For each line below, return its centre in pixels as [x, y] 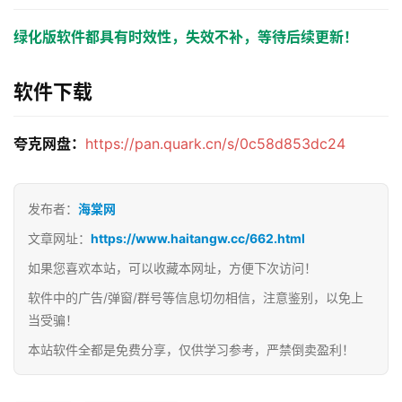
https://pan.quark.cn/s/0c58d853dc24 [215, 144]
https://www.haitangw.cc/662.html [198, 238]
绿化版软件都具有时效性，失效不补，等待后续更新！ [186, 37]
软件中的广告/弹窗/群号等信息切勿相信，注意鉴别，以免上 [196, 297]
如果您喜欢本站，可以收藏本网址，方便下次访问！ [172, 268]
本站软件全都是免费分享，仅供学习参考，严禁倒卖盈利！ [191, 350]
